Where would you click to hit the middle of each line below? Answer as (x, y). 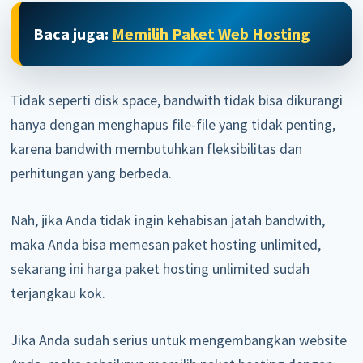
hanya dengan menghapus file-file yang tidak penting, (173, 124)
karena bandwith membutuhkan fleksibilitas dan (157, 148)
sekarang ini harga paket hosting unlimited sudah (160, 268)
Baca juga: (73, 33)
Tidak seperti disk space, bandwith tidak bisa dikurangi (177, 100)
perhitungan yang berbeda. (92, 173)
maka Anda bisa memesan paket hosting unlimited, (166, 244)
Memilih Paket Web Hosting (211, 33)
